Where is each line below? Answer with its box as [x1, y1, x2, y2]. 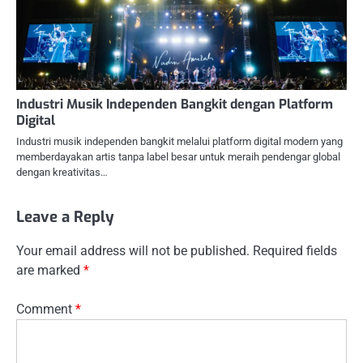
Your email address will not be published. [16, 243, 250, 259]
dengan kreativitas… [16, 166, 108, 179]
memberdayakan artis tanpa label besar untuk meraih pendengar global [16, 151, 340, 164]
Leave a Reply [16, 207, 114, 228]
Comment [16, 301, 75, 318]
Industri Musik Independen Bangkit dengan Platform [16, 96, 333, 113]
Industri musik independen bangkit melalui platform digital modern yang [16, 135, 343, 148]
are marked [16, 263, 83, 279]
